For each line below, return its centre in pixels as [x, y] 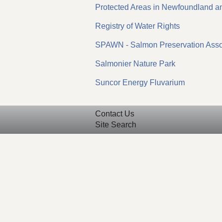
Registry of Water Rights [138, 26]
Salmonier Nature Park [135, 63]
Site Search [116, 125]
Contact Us [115, 114]
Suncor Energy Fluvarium [140, 82]
